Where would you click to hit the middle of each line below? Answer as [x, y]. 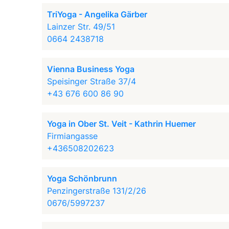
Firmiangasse [73, 136]
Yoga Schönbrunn [82, 178]
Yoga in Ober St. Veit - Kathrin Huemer [122, 124]
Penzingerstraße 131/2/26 [97, 191]
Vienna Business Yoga [91, 69]
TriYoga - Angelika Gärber [97, 14]
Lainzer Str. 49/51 [81, 27]
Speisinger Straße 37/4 [92, 81]
